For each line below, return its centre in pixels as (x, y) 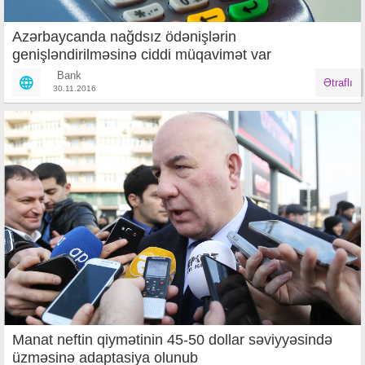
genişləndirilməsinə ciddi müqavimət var (142, 55)
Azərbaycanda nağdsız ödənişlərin (124, 37)
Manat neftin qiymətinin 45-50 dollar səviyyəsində (172, 340)
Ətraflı (338, 83)
